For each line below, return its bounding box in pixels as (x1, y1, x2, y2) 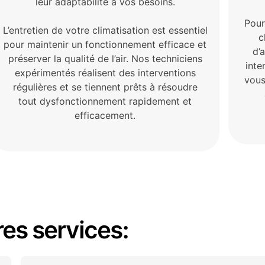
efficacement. (75, 109, 136, 122)
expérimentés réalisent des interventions (14, 67, 196, 79)
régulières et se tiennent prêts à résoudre (12, 81, 198, 93)
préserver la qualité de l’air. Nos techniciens (8, 53, 202, 65)
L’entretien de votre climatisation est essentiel (2, 24, 208, 37)
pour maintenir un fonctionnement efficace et (4, 38, 207, 51)
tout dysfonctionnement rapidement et (18, 95, 192, 108)
